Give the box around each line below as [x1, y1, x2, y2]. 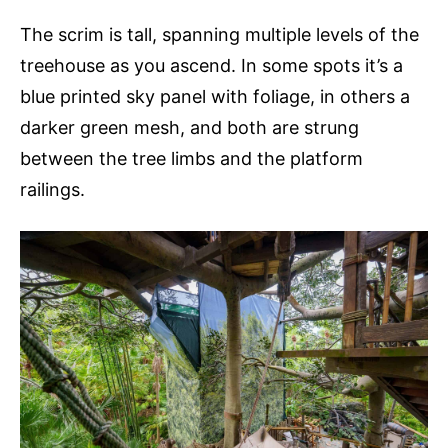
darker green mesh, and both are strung [20, 116, 359, 138]
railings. [20, 178, 85, 200]
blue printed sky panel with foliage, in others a [20, 85, 410, 107]
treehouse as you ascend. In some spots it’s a [20, 54, 403, 76]
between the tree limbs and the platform [20, 147, 363, 169]
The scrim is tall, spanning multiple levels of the [20, 23, 419, 45]
